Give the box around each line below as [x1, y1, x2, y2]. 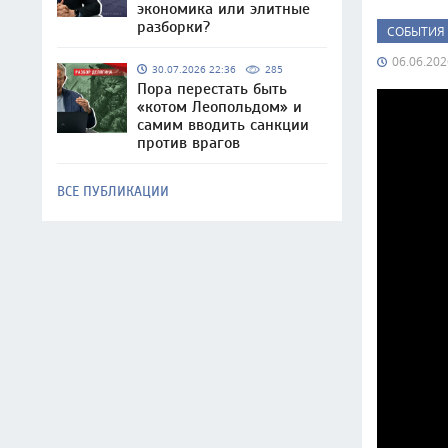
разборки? [137, 18, 210, 36]
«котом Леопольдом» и [137, 98, 302, 116]
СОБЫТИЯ [387, 23, 445, 39]
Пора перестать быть [137, 80, 287, 98]
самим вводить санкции [137, 116, 309, 134]
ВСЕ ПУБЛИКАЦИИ [57, 183, 169, 200]
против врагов [137, 134, 240, 152]
